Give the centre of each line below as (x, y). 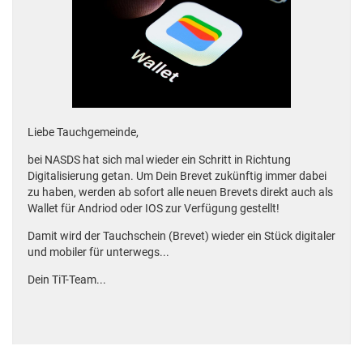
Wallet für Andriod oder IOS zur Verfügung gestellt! (155, 209)
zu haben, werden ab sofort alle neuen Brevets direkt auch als (180, 192)
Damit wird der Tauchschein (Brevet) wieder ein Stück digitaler (181, 236)
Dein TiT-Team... (67, 280)
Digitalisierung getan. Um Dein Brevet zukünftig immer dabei (177, 176)
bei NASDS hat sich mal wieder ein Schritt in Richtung (159, 160)
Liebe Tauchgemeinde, (83, 132)
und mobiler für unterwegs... (98, 252)
